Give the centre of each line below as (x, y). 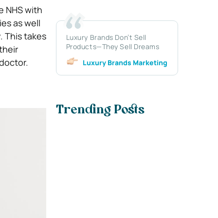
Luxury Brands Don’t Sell (106, 37)
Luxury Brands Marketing (125, 62)
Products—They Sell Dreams (113, 46)
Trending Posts (100, 111)
